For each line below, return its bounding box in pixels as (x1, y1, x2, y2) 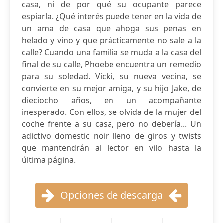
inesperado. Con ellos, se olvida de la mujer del (22, 107, 201, 117)
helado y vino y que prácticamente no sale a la (22, 35, 201, 46)
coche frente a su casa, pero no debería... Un (22, 118, 201, 129)
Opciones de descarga (60, 188, 163, 202)
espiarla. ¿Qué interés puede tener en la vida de (22, 11, 201, 22)
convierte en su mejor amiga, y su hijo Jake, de (22, 83, 201, 94)
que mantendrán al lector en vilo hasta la (22, 142, 201, 153)
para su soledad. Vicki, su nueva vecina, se (22, 71, 201, 82)
